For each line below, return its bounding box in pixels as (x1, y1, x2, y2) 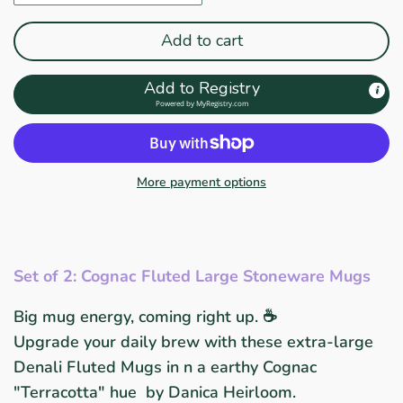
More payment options (137, 173, 266, 191)
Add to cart (160, 30, 243, 52)
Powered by (155, 98, 196, 109)
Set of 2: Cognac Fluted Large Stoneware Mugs (13, 264, 375, 287)
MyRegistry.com (195, 98, 248, 109)
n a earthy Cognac (184, 355, 317, 378)
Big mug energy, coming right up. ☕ (13, 305, 276, 327)
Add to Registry (143, 76, 260, 99)
